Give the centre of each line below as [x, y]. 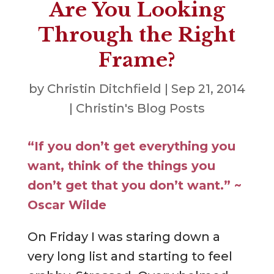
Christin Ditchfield [104, 89]
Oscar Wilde [70, 205]
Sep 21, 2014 [208, 89]
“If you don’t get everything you [131, 146]
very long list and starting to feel [130, 257]
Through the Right [137, 35]
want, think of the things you [121, 166]
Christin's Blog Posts [140, 109]
